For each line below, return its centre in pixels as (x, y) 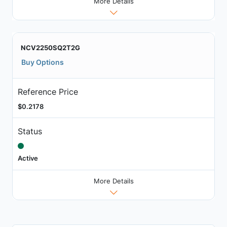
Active (28, 158)
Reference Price (48, 91)
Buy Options (43, 62)
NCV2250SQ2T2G (50, 48)
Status (30, 131)
